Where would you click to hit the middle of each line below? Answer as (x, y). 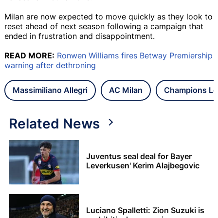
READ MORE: (29, 55)
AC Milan (126, 90)
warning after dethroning (50, 65)
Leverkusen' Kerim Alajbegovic (143, 165)
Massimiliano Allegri (50, 90)
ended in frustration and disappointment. (80, 36)
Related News (54, 123)
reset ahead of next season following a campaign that (104, 26)
